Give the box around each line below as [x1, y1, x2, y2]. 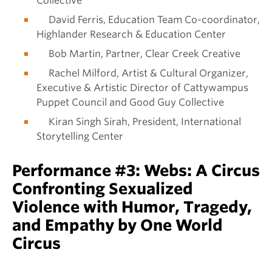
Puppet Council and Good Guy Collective [36, 96, 224, 108]
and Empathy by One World [12, 216, 223, 235]
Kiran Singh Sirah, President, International [36, 115, 241, 127]
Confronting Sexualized [12, 180, 193, 199]
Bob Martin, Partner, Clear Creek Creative [36, 47, 240, 59]
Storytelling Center [36, 130, 123, 142]
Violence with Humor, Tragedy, [12, 198, 252, 217]
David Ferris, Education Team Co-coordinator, [36, 13, 260, 25]
